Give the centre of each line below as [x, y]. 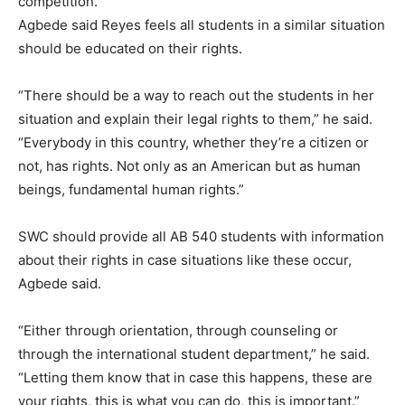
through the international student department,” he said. [194, 354]
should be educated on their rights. [130, 49]
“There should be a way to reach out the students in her [196, 96]
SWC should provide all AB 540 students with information [201, 237]
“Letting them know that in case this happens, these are [195, 378]
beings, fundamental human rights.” [131, 190]
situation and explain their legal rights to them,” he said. [195, 119]
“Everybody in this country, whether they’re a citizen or [193, 143]
